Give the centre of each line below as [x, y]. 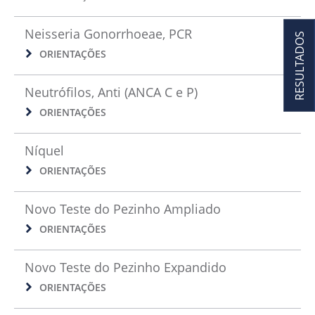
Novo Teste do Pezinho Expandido [126, 268]
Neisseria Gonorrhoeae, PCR [108, 34]
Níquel [44, 151]
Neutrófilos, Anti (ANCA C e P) [111, 92]
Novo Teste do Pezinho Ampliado [123, 209]
